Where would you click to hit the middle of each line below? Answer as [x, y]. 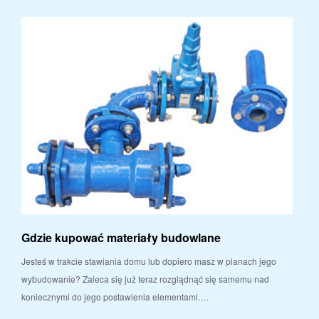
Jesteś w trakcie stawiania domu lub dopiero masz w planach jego [149, 261]
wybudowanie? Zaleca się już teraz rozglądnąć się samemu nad [145, 278]
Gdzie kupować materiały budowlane [121, 237]
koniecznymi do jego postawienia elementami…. [115, 296]
